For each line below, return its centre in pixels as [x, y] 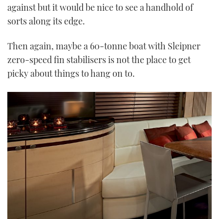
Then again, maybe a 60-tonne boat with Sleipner [104, 46]
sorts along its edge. [46, 21]
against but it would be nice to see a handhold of [100, 8]
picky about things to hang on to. [71, 74]
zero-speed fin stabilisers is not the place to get [99, 60]
